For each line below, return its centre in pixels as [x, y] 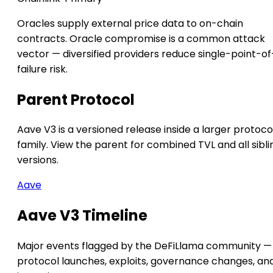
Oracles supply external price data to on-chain [130, 23]
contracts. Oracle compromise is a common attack [141, 38]
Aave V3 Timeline [82, 216]
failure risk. [42, 69]
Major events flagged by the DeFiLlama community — [144, 246]
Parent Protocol [76, 99]
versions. [38, 160]
